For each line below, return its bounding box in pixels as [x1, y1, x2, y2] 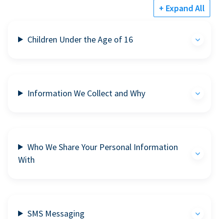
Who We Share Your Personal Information [27, 141, 178, 153]
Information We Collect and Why [27, 87, 146, 99]
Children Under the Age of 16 [27, 33, 133, 45]
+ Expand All [159, 2, 205, 14]
